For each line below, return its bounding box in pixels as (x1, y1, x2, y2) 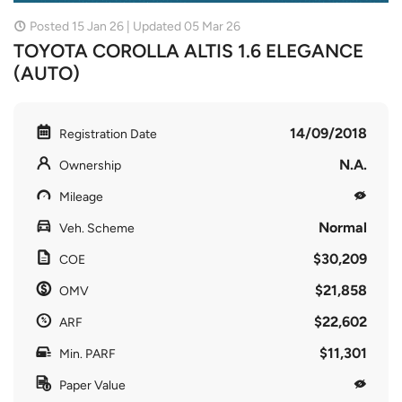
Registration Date (59, 126, 157, 142)
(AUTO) (13, 61, 80, 84)
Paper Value (59, 377, 126, 393)
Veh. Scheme (59, 220, 135, 236)
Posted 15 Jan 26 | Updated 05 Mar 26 (30, 18, 240, 34)
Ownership (59, 157, 121, 173)
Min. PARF (59, 345, 116, 362)
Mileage (59, 188, 103, 205)
